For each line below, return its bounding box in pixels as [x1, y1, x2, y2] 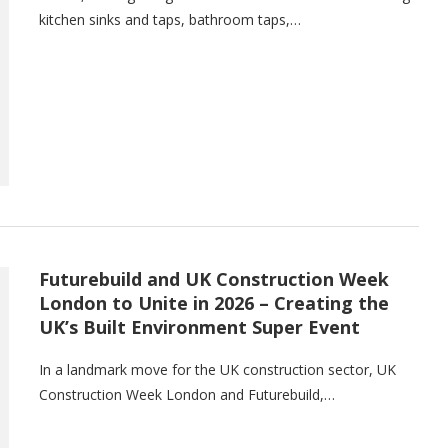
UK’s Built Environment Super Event [39, 315, 360, 340]
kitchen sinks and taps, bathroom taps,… [39, 9, 301, 29]
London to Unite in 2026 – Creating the [39, 291, 389, 316]
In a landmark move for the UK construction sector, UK [39, 360, 396, 380]
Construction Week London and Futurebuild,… [39, 385, 335, 405]
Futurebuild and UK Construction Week [39, 267, 389, 292]
